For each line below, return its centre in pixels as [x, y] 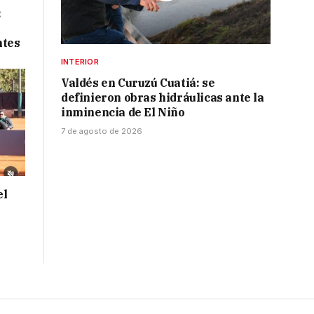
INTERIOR [80, 62]
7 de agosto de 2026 [102, 131]
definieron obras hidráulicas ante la [163, 98]
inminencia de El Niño [123, 112]
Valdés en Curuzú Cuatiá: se [138, 83]
